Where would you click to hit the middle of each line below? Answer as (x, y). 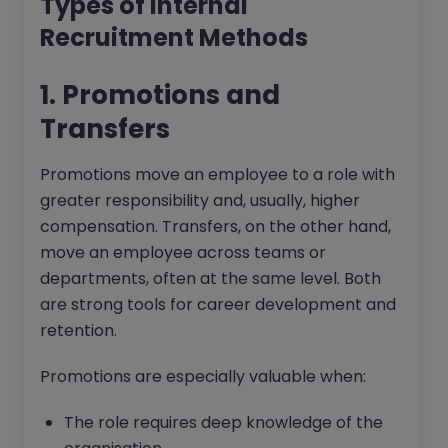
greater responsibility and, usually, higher (200, 201)
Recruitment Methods (174, 38)
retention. (78, 331)
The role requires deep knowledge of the (223, 423)
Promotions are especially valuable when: (203, 377)
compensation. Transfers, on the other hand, (215, 227)
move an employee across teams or (183, 253)
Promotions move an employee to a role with (217, 175)
